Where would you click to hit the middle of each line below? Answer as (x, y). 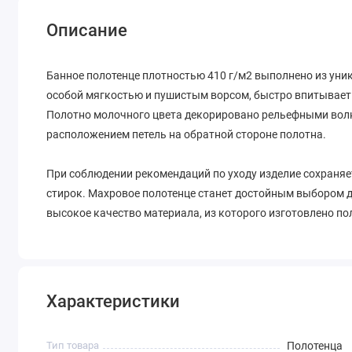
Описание (87, 31)
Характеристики (114, 302)
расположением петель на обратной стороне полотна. (187, 135)
